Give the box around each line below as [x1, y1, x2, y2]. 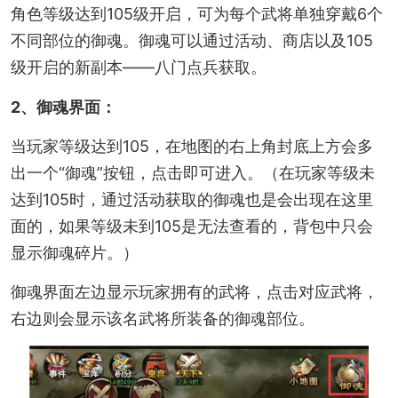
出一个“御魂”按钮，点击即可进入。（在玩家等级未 [10, 163, 375, 183]
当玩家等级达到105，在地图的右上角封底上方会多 [10, 137, 373, 156]
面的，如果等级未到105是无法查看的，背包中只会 [10, 217, 373, 236]
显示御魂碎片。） [10, 243, 139, 263]
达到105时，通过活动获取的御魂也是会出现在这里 [10, 190, 373, 210]
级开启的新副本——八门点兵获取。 [10, 58, 267, 77]
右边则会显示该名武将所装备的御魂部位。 [10, 309, 314, 329]
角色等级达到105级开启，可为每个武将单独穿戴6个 [10, 4, 383, 24]
